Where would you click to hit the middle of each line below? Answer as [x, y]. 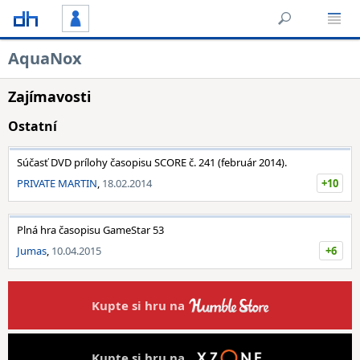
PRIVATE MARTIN [57, 183]
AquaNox [45, 58]
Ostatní [33, 126]
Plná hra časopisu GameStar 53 [90, 230]
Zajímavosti [49, 96]
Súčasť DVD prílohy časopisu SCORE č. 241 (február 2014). [152, 162]
